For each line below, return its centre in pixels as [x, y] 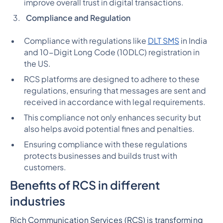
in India [193, 41]
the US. [37, 64]
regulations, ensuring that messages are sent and [115, 91]
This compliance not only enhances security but [112, 118]
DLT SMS [163, 41]
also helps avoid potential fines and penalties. [109, 129]
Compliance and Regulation [78, 18]
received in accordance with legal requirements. [114, 102]
